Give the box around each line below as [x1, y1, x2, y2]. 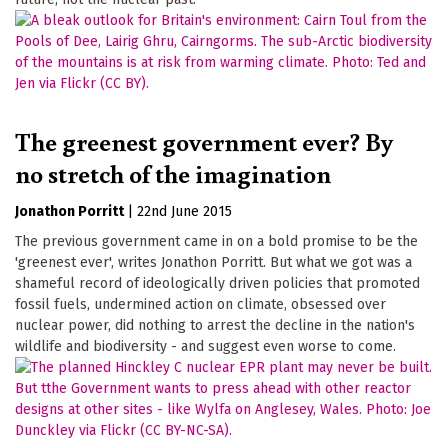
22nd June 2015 [137, 202, 232, 220]
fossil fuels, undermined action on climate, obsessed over [15, 295, 386, 313]
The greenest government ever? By [15, 123, 393, 158]
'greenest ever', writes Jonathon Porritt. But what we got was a [15, 253, 412, 271]
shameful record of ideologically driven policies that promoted [15, 274, 420, 292]
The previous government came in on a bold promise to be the [15, 232, 418, 250]
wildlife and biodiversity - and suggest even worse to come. [15, 337, 396, 355]
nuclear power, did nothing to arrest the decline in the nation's [15, 316, 415, 334]
